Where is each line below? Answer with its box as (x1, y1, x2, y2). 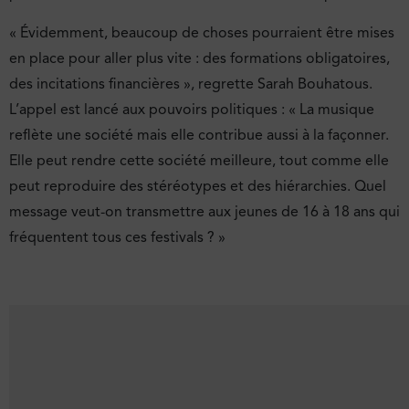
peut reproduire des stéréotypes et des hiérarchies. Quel (9, 176, 386, 195)
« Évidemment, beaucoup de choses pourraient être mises (9, 23, 394, 42)
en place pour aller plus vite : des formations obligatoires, (9, 48, 390, 68)
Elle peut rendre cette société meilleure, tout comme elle (9, 151, 389, 170)
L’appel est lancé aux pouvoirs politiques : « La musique (9, 100, 374, 119)
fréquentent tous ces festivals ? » (9, 227, 225, 246)
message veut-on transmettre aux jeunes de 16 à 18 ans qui (9, 202, 400, 221)
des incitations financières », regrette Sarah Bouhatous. (9, 74, 372, 93)
